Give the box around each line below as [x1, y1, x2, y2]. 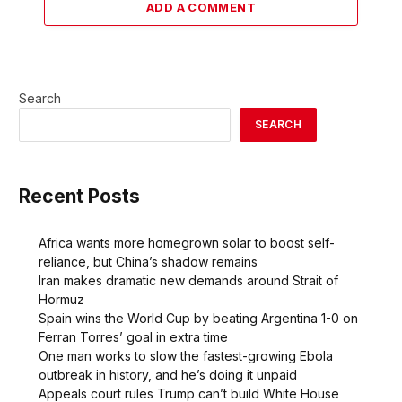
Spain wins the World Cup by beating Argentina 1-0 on [39, 310, 358, 326]
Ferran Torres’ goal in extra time [39, 328, 228, 345]
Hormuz [39, 291, 84, 307]
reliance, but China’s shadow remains [39, 253, 258, 269]
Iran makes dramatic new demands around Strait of [39, 272, 338, 288]
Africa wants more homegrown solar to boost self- [39, 234, 335, 250]
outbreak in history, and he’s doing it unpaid [39, 366, 297, 382]
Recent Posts [19, 185, 140, 208]
